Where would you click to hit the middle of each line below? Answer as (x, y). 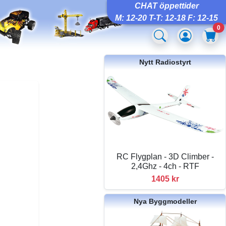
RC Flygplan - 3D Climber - (165, 156)
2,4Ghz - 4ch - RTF (165, 166)
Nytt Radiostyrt (165, 62)
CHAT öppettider (166, 6)
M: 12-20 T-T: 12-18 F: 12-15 (166, 18)
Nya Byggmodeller (165, 201)
